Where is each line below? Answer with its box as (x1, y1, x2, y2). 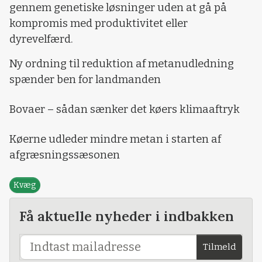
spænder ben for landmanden (9, 73, 161, 86)
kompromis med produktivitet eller (9, 17, 188, 30)
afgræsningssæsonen (9, 148, 120, 161)
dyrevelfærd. (9, 33, 73, 46)
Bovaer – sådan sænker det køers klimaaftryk (9, 102, 240, 116)
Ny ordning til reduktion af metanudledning (9, 57, 234, 70)
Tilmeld (202, 241, 236, 252)
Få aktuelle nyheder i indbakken (19, 206, 234, 225)
